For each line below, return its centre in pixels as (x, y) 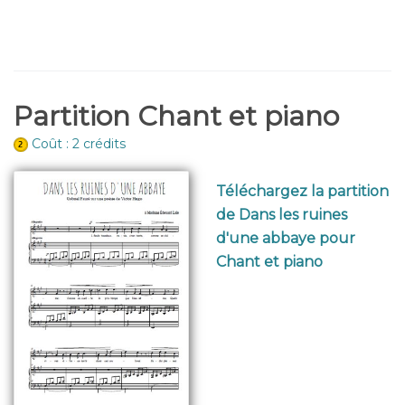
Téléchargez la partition (302, 191)
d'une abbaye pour (286, 238)
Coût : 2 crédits (79, 144)
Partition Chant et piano (176, 116)
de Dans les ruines (282, 215)
